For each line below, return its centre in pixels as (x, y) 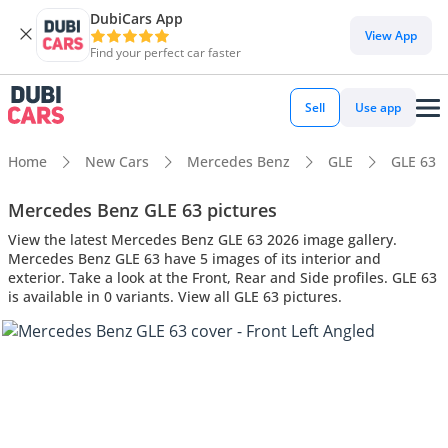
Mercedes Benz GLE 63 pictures (142, 209)
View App (391, 35)
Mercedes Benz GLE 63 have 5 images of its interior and (194, 258)
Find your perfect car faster (165, 52)
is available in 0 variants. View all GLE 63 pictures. (175, 296)
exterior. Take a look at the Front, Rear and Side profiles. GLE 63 (222, 277)
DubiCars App (136, 18)
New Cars (117, 161)
